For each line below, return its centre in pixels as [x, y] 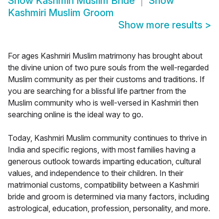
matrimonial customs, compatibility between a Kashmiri [103, 185]
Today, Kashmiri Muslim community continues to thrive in [107, 138]
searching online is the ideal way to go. [76, 115]
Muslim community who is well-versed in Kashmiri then [103, 103]
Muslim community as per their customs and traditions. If [106, 79]
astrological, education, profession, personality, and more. [109, 208]
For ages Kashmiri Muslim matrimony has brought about [105, 56]
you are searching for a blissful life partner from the [97, 91]
